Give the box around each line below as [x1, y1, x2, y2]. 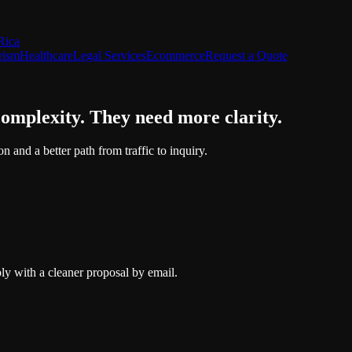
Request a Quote [205, 49, 288, 62]
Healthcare [20, 49, 73, 62]
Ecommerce [146, 49, 205, 62]
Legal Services [73, 49, 146, 62]
